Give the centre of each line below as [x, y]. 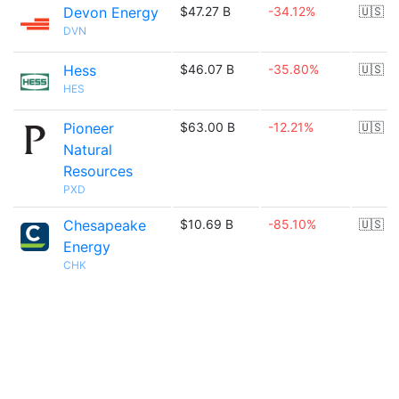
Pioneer [89, 128]
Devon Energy [111, 12]
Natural [88, 150]
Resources [98, 171]
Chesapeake [105, 225]
